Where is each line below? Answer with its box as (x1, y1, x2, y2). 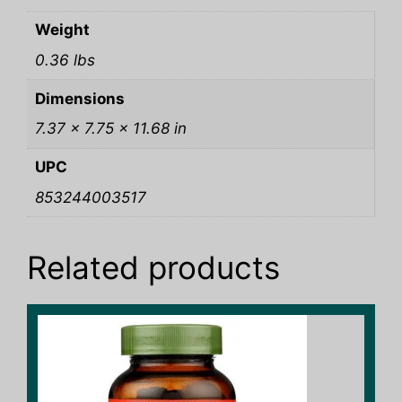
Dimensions (34, 89, 125, 108)
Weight (34, 21, 90, 39)
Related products (27, 248, 280, 286)
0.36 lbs (34, 50, 95, 69)
